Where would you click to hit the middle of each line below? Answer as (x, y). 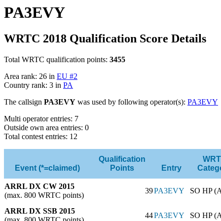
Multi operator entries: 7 (41, 118)
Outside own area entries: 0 (46, 127)
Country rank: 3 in (34, 85)
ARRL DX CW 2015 (39, 186)
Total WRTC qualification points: (57, 59)
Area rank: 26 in (30, 76)
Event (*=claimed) (47, 168)
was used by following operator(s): (131, 102)
